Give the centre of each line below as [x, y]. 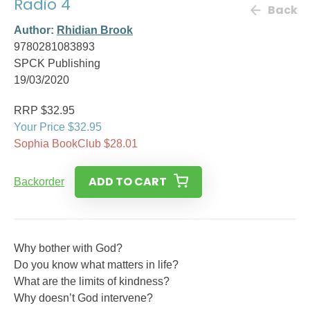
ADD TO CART [128, 182]
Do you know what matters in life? [96, 265]
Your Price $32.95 [58, 127]
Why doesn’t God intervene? [83, 298]
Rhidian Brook [95, 30]
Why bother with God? [68, 248]
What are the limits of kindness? [92, 281]
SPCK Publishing [57, 63]
